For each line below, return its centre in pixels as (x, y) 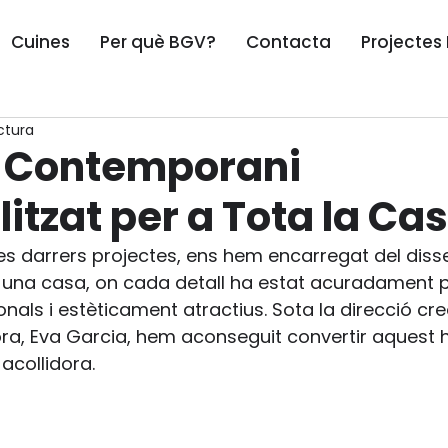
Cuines (40, 42)
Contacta (288, 42)
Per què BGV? (158, 42)
